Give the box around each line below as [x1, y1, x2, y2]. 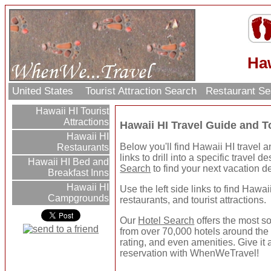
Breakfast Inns [48, 168, 109, 178]
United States [9, 85, 80, 97]
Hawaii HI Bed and [25, 157, 109, 168]
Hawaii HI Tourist [33, 106, 109, 117]
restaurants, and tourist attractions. [120, 195, 267, 206]
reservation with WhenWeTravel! [120, 248, 260, 259]
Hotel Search [138, 215, 195, 226]
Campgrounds [48, 193, 109, 204]
